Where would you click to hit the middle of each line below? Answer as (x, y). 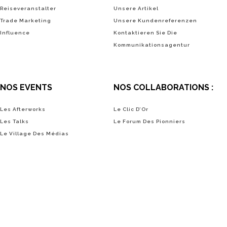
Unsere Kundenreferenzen (155, 21)
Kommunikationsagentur (152, 45)
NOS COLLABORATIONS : (163, 87)
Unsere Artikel (136, 8)
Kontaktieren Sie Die (145, 33)
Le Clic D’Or (131, 109)
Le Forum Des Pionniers (149, 122)
